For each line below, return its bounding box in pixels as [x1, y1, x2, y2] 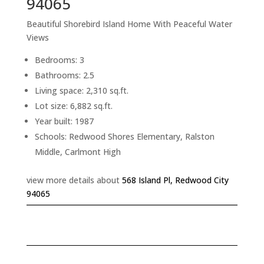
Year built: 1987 [34, 115, 94, 127]
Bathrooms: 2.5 [34, 70, 94, 81]
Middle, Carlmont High [34, 146, 121, 158]
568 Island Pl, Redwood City [121, 174, 229, 186]
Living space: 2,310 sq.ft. [34, 85, 128, 97]
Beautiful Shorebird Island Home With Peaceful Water [26, 18, 232, 30]
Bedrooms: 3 [34, 54, 84, 66]
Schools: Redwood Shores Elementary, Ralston [34, 131, 214, 143]
